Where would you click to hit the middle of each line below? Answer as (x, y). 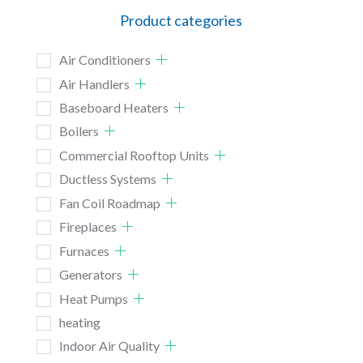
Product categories (181, 20)
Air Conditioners (105, 60)
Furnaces (84, 250)
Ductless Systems (107, 179)
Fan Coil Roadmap (109, 203)
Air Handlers (94, 83)
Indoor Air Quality (109, 346)
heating (79, 322)
